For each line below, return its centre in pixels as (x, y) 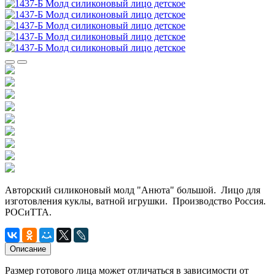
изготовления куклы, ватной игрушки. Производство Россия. (135, 201)
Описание (28, 249)
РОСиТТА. (28, 212)
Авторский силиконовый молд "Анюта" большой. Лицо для (133, 190)
